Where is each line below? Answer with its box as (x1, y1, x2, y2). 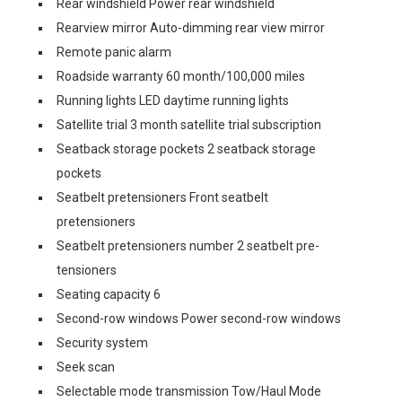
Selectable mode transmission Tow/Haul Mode (57, 383, 321, 398)
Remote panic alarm (57, 44, 171, 59)
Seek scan (57, 359, 115, 374)
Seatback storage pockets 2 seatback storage (57, 141, 316, 156)
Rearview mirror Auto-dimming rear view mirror (57, 20, 325, 35)
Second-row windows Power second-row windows (57, 310, 341, 326)
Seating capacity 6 (57, 286, 161, 301)
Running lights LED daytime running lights (57, 92, 289, 108)
